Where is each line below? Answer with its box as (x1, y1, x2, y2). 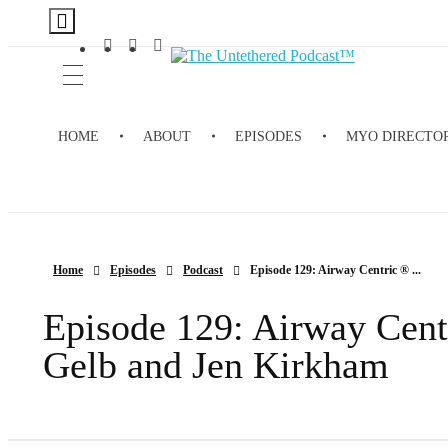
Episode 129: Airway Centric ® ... (250, 263, 421, 277)
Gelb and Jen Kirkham (43, 344, 389, 386)
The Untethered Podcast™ (184, 63, 209, 90)
